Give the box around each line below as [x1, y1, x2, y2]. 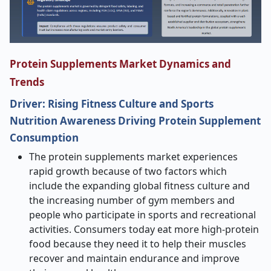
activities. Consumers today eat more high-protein [29, 223, 259, 236]
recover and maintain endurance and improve [29, 252, 240, 265]
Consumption [10, 131, 79, 145]
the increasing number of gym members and [29, 194, 235, 207]
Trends [10, 75, 44, 89]
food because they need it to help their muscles [29, 237, 246, 250]
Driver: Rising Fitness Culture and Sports [10, 97, 214, 111]
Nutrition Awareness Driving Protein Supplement [10, 114, 261, 128]
